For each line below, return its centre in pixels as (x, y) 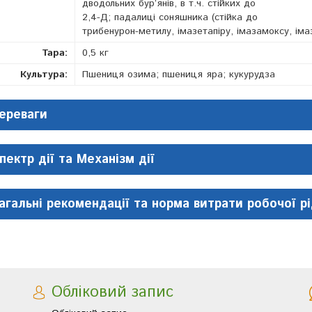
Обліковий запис (112, 292)
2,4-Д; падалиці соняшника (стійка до (170, 17)
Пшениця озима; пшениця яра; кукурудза (179, 75)
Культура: (44, 75)
